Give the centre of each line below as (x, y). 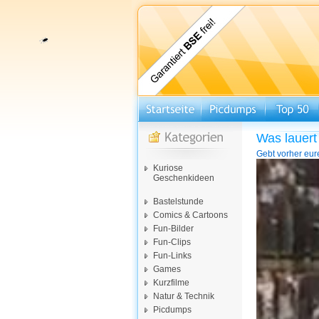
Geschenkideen (184, 178)
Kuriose (168, 168)
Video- (268, 163)
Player (268, 173)
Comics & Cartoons (190, 215)
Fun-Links (172, 256)
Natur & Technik (184, 296)
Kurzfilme (171, 283)
